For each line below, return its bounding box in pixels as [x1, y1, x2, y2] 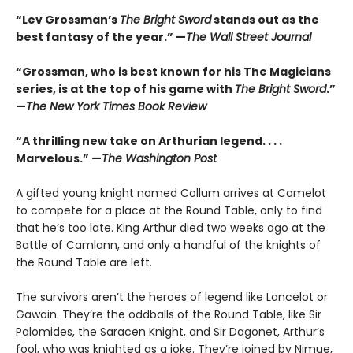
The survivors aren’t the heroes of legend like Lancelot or [16, 289, 328, 306]
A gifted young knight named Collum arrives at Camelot [16, 185, 326, 202]
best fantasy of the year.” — [16, 29, 186, 46]
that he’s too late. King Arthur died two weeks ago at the [16, 220, 325, 236]
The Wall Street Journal [186, 29, 311, 46]
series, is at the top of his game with [16, 81, 235, 98]
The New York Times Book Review [26, 98, 206, 115]
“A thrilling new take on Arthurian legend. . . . [16, 133, 282, 150]
